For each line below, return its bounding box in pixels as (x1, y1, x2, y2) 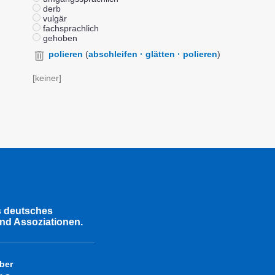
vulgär (41, 14, 67, 23)
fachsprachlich (41, 23, 99, 33)
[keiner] (33, 73, 61, 83)
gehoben (41, 33, 77, 43)
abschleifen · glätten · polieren (88, 49, 217, 59)
